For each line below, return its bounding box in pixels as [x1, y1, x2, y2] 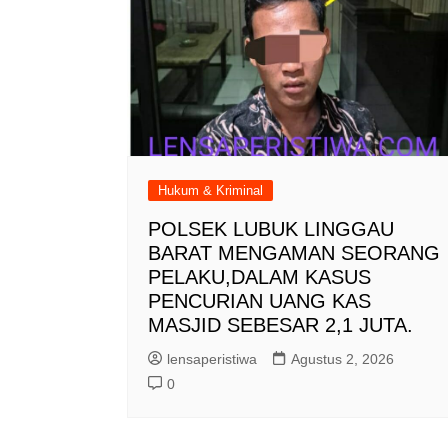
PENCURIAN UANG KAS [148, 289, 371, 312]
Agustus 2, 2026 [291, 350, 394, 367]
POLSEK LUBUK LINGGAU [148, 217, 394, 240]
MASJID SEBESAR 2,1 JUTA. [148, 313, 419, 336]
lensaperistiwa [167, 350, 257, 367]
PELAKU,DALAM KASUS [148, 265, 371, 288]
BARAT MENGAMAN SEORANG [148, 241, 440, 264]
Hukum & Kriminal [158, 182, 263, 198]
